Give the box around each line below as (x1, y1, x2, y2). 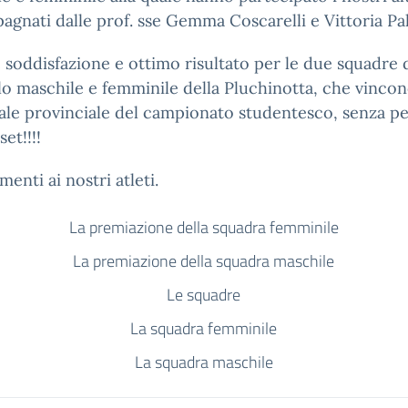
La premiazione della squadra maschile (73, 249, 335, 273)
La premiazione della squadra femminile (68, 215, 339, 240)
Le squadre (167, 282, 241, 307)
